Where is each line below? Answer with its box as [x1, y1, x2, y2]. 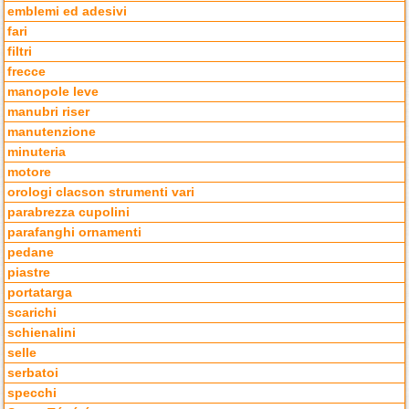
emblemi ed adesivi [7, 5, 128, 19]
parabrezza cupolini [7, 205, 131, 220]
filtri [7, 45, 33, 59]
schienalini [7, 326, 77, 341]
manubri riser [7, 105, 90, 120]
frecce [7, 65, 47, 79]
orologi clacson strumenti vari [7, 185, 195, 200]
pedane [7, 246, 55, 260]
